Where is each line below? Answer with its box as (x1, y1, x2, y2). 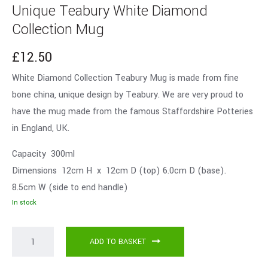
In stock (12, 198, 36, 208)
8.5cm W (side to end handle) (12, 181, 128, 194)
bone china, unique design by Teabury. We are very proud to (12, 89, 243, 102)
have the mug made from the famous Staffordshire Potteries (12, 105, 253, 118)
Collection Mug (12, 20, 104, 40)
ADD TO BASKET (90, 236, 146, 248)
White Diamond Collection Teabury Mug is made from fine (12, 72, 239, 85)
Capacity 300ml (12, 148, 75, 161)
